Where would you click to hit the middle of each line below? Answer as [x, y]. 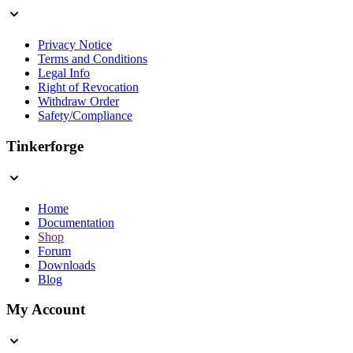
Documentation [76, 222]
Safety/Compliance [85, 116]
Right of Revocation [88, 87]
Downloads [67, 265]
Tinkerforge [45, 146]
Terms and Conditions [93, 59]
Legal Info [64, 73]
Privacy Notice [75, 45]
